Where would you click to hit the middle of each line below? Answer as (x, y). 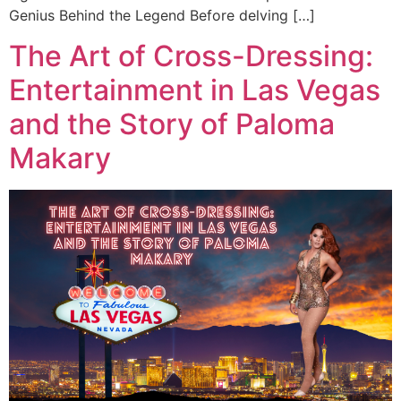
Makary (60, 158)
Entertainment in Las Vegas (195, 90)
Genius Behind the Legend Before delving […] (162, 16)
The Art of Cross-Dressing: (191, 55)
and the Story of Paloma (172, 124)
